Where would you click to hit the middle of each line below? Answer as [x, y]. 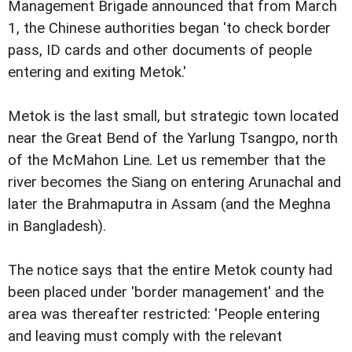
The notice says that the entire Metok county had [170, 270]
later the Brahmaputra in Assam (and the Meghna [169, 204]
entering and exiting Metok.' [97, 72]
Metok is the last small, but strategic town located [173, 116]
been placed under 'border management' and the [166, 292]
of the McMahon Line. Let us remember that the [167, 160]
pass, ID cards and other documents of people [160, 50]
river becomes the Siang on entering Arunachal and [174, 182]
